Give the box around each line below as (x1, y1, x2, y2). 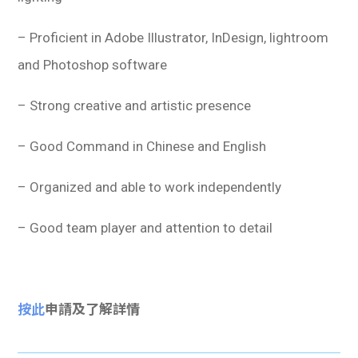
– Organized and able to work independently (18, 179, 282, 196)
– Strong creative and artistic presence (18, 97, 252, 114)
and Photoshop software (18, 57, 168, 74)
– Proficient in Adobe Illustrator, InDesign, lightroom (18, 30, 329, 46)
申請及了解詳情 (45, 301, 141, 318)
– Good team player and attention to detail (18, 220, 276, 237)
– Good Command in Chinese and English (18, 138, 267, 155)
